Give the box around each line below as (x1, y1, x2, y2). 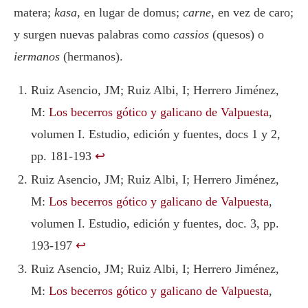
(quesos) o (212, 27, 264, 42)
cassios (173, 27, 212, 42)
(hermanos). (63, 49, 123, 64)
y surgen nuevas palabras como (14, 27, 173, 42)
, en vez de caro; (211, 5, 294, 20)
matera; (14, 5, 54, 20)
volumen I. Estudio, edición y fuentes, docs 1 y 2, (31, 127, 280, 142)
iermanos (14, 49, 63, 64)
